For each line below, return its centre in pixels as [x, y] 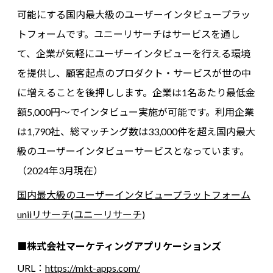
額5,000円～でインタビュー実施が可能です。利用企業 [136, 112]
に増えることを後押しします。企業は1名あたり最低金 [136, 92]
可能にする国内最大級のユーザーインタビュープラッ [134, 14]
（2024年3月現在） [60, 170]
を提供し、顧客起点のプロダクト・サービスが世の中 [134, 73]
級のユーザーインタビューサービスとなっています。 [133, 151]
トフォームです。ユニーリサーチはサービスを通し [129, 34]
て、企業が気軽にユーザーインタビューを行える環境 [134, 53]
